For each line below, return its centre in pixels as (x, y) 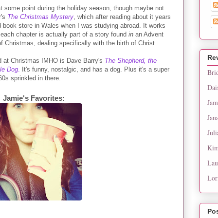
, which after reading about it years (122, 17)
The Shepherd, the (131, 60)
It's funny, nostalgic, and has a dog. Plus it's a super (95, 69)
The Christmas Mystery (40, 17)
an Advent (148, 34)
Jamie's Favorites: (34, 98)
